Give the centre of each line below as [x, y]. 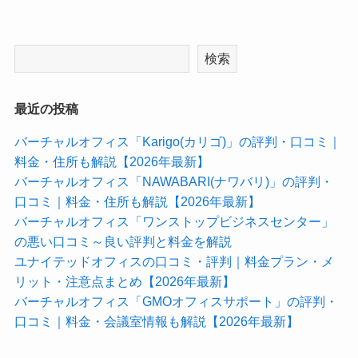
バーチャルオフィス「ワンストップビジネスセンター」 [174, 221]
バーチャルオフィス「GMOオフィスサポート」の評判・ [176, 301]
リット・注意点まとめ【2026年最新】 [126, 281]
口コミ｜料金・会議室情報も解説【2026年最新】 [156, 321]
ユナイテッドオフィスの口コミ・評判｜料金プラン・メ [174, 261]
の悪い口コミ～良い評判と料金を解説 [124, 241]
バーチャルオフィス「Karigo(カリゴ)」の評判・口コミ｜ [177, 141]
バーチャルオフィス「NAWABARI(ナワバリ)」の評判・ [173, 181]
